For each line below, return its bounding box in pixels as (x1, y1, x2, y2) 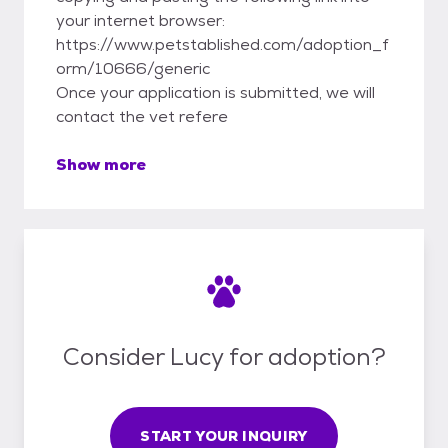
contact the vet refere (56, 106, 228, 127)
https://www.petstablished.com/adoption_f (56, 34, 389, 55)
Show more (56, 154, 146, 175)
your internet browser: (56, 10, 225, 31)
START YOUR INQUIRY (140, 426, 308, 445)
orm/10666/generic (56, 58, 210, 79)
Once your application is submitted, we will (56, 82, 375, 103)
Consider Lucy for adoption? (62, 340, 386, 372)
